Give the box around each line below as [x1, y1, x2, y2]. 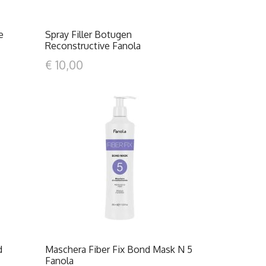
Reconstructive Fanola [45, 40, 141, 52]
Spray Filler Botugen [45, 28, 132, 40]
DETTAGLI [104, 159, 142, 169]
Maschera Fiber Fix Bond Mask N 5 [45, 243, 192, 255]
